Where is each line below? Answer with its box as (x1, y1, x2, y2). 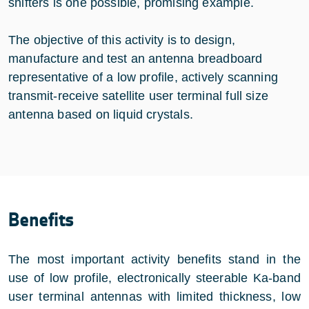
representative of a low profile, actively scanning (8, 70, 278, 84)
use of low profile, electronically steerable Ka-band (8, 270, 301, 285)
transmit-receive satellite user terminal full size (8, 88, 268, 103)
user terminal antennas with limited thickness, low (8, 289, 301, 303)
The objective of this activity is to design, (8, 32, 235, 47)
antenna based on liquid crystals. (8, 107, 193, 121)
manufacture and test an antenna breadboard (8, 51, 263, 66)
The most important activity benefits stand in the (8, 252, 301, 266)
